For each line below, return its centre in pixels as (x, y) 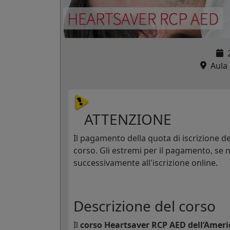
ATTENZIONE (122, 119)
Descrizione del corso (145, 206)
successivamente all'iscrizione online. (146, 162)
